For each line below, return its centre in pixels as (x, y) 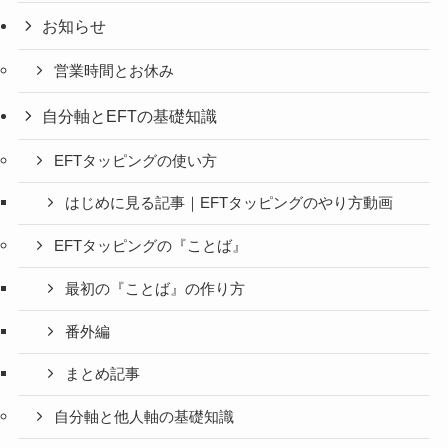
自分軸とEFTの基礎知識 (130, 115)
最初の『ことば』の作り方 (155, 288)
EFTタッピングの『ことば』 (151, 246)
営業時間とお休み (114, 70)
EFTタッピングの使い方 (136, 160)
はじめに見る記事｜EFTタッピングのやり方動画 (229, 203)
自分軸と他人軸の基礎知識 (144, 417)
